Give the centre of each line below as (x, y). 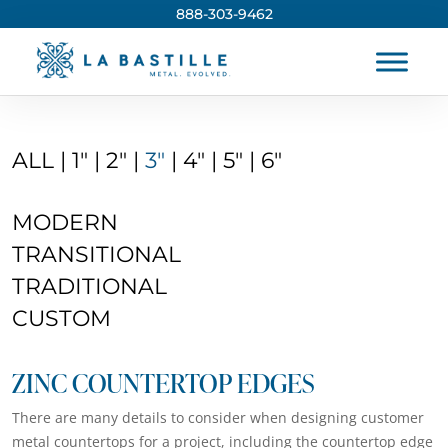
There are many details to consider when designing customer (218, 417)
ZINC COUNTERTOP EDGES (163, 382)
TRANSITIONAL (96, 254)
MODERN (65, 222)
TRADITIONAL (89, 286)
